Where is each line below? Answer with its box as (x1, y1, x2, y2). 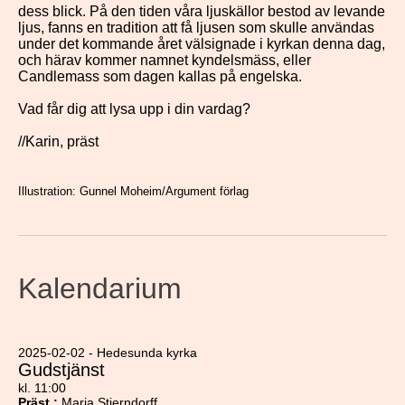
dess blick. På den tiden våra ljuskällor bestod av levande (18, 4, 385, 19)
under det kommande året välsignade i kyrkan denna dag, (18, 36, 385, 52)
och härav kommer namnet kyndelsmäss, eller (18, 52, 311, 68)
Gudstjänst (18, 360, 105, 380)
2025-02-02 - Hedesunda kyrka (18, 345, 197, 360)
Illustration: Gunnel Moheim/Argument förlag (18, 184, 249, 198)
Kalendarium (18, 272, 182, 305)
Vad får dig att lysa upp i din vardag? (18, 101, 250, 117)
